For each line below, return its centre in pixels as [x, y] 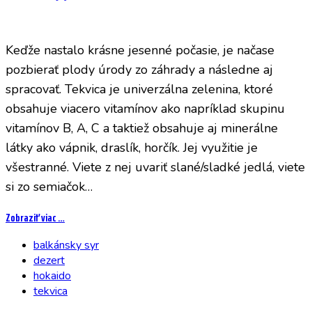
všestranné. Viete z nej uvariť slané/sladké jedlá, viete [155, 167]
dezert [49, 260]
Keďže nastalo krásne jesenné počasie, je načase [140, 50]
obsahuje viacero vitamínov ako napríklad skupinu [145, 108]
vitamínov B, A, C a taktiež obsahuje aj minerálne [142, 128]
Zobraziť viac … [35, 217]
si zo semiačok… [49, 186]
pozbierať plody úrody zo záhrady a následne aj [139, 69]
